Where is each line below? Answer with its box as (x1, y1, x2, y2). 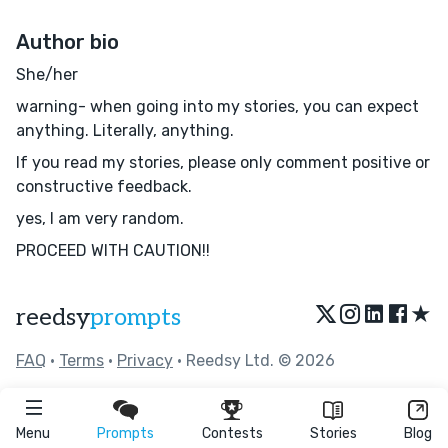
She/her (16, 64, 78, 84)
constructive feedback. (16, 176, 192, 196)
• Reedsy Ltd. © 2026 (173, 350, 335, 370)
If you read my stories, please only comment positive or (16, 152, 430, 172)
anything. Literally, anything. (16, 120, 234, 140)
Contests (201, 425, 263, 442)
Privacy (117, 350, 173, 370)
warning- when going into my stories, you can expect (16, 96, 419, 116)
